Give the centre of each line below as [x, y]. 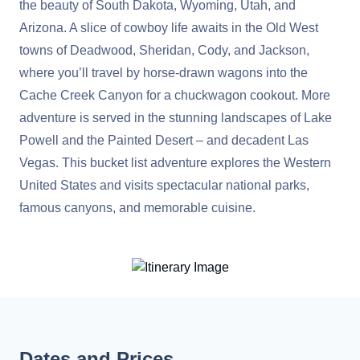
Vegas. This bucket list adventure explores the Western [175, 163]
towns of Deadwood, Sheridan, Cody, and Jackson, [164, 50]
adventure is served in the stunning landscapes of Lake [176, 118]
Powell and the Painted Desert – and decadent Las [164, 140]
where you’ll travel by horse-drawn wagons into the [164, 73]
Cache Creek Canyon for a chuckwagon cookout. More [175, 95]
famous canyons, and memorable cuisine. [137, 208]
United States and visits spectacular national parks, [164, 185]
